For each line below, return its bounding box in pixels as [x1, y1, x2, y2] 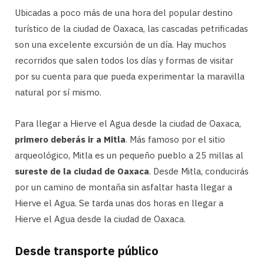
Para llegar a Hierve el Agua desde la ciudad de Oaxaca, [15, 117, 241, 129]
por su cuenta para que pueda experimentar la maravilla [15, 70, 245, 82]
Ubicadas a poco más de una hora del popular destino [15, 6, 233, 18]
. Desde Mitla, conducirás [149, 165, 249, 177]
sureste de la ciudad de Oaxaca [15, 165, 149, 177]
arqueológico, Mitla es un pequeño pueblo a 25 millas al [15, 149, 243, 161]
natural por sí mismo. [15, 86, 101, 98]
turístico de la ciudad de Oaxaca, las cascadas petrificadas [15, 22, 248, 34]
